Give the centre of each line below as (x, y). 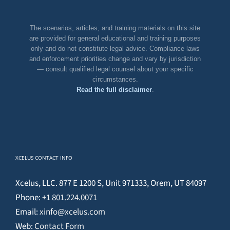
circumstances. (115, 79)
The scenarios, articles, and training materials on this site (115, 28)
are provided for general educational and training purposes (115, 38)
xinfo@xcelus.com (72, 212)
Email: (27, 212)
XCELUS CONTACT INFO (44, 157)
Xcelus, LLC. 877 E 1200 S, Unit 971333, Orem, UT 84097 (111, 183)
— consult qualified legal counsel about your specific (115, 69)
